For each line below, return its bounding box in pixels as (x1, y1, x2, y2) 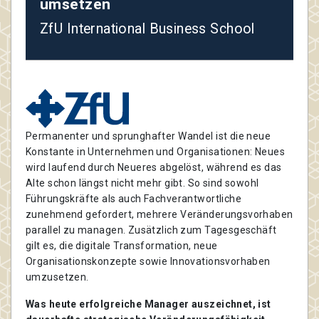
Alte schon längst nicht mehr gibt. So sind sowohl (26, 177, 259, 189)
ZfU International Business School (40, 21, 255, 38)
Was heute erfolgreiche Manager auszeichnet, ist (26, 298, 271, 310)
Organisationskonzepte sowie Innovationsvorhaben (26, 256, 271, 268)
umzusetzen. (26, 271, 89, 283)
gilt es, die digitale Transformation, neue (26, 240, 218, 252)
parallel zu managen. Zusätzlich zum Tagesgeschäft (26, 224, 277, 236)
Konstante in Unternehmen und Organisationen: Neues (26, 146, 286, 158)
